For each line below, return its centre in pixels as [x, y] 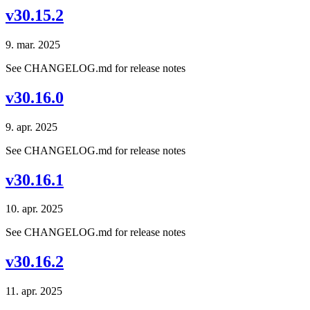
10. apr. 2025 [34, 209]
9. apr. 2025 [31, 127]
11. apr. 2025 [34, 291]
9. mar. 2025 [33, 44]
